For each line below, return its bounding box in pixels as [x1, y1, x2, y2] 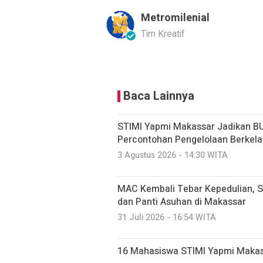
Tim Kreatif [141, 27, 185, 41]
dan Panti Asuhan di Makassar [117, 195, 246, 209]
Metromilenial [141, 10, 210, 26]
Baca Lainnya [123, 87, 194, 104]
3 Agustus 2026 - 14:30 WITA [117, 149, 228, 161]
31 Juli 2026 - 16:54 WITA [117, 211, 216, 224]
